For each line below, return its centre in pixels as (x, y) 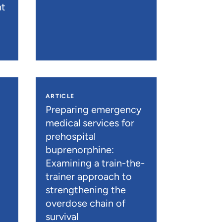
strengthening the (85, 190)
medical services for (90, 123)
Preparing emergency (93, 110)
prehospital (70, 137)
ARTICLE (60, 96)
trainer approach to (88, 177)
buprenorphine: (80, 150)
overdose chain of (85, 203)
